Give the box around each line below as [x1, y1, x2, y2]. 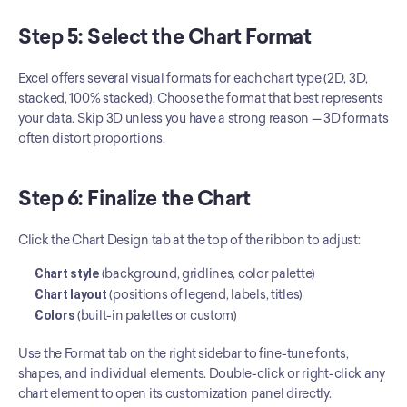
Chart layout [35, 286, 107, 302]
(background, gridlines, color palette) [98, 265, 316, 282]
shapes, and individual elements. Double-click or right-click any [18, 365, 386, 382]
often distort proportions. [18, 130, 165, 146]
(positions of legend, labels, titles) [106, 286, 303, 303]
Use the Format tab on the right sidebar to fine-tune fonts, [18, 345, 349, 362]
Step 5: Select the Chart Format [18, 24, 312, 49]
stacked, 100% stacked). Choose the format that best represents [18, 90, 383, 106]
